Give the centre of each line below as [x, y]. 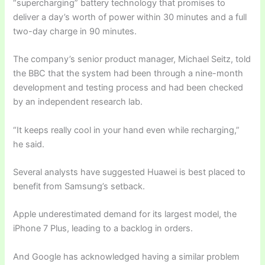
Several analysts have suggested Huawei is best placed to [130, 172]
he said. [29, 144]
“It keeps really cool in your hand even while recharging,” [127, 130]
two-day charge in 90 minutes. [75, 32]
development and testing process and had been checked [128, 88]
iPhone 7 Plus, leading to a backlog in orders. [103, 229]
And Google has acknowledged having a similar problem [127, 256]
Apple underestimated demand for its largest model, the [125, 214]
